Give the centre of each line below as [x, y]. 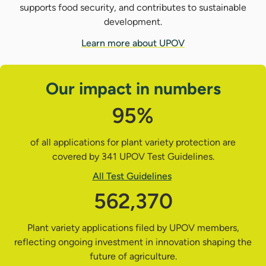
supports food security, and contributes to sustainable [133, 8]
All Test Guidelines [132, 176]
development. [133, 22]
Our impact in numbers [133, 89]
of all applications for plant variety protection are [133, 142]
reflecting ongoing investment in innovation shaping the [133, 242]
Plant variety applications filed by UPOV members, [133, 228]
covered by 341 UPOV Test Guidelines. [133, 157]
